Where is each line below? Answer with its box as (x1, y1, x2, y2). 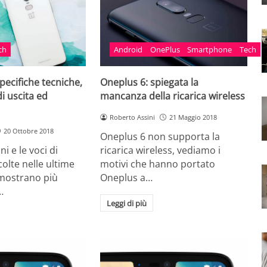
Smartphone (187, 44, 232, 55)
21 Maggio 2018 (169, 113, 217, 122)
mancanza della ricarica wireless (100, 89, 246, 103)
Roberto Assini (110, 113, 156, 122)
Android (113, 44, 142, 55)
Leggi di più (107, 197, 147, 209)
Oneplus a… (100, 170, 153, 184)
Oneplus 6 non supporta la (100, 129, 221, 143)
